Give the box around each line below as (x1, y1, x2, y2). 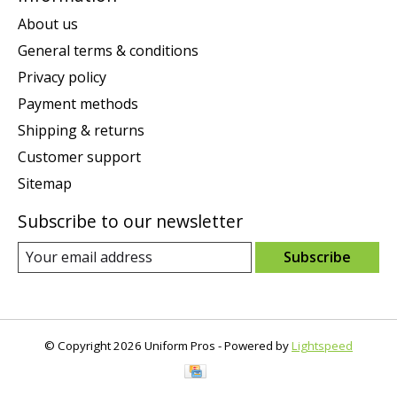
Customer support (18, 146, 141, 167)
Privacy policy (18, 66, 106, 87)
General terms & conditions (18, 40, 198, 60)
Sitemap (18, 173, 72, 193)
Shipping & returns (18, 120, 144, 140)
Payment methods (18, 93, 138, 113)
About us (18, 13, 78, 34)
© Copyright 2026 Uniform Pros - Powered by (44, 337, 292, 354)
